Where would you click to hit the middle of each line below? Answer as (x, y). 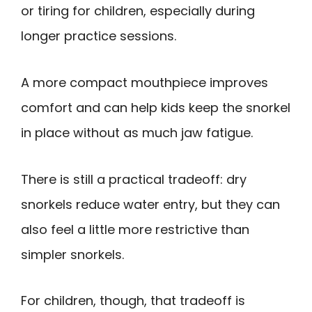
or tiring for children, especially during (138, 11)
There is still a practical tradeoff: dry (134, 179)
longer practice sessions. (99, 36)
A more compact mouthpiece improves (145, 82)
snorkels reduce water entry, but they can (150, 204)
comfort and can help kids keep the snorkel (156, 107)
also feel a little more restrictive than (135, 229)
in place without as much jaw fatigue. (137, 132)
